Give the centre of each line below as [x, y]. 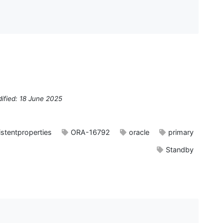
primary [181, 132]
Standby [180, 150]
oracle [139, 132]
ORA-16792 [90, 132]
